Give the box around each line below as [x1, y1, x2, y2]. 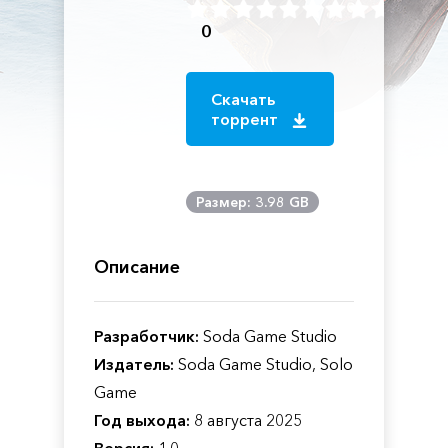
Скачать [211, 89, 276, 109]
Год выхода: [94, 410, 190, 430]
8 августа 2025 [190, 410, 302, 430]
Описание [94, 256, 180, 278]
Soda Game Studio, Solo [174, 354, 353, 374]
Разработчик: [94, 326, 199, 346]
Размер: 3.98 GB [196, 193, 310, 211]
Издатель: [94, 354, 174, 374]
